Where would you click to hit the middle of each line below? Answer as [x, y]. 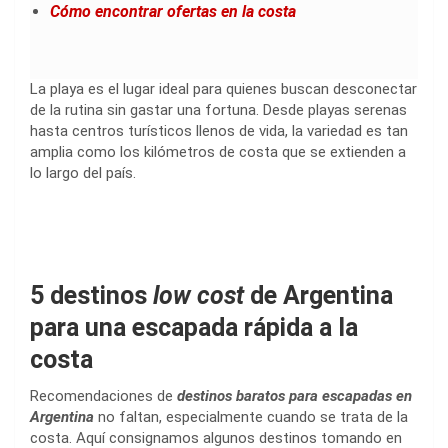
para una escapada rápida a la [194, 327]
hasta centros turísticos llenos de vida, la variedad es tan [219, 130]
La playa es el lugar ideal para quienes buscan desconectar [223, 88]
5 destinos [91, 295]
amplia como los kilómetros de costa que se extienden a [218, 151]
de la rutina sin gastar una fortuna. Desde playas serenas [218, 109]
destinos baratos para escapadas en [294, 395]
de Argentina [318, 295]
